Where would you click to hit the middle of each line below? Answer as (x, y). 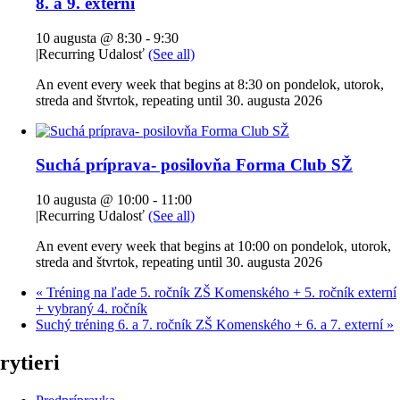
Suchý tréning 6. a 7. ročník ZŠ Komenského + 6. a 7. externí (211, 325)
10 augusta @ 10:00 (92, 200)
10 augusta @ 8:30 (89, 37)
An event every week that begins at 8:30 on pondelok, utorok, (210, 84)
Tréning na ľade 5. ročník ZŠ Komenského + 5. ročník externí (220, 293)
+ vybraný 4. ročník (92, 309)
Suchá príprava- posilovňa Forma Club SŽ (194, 165)
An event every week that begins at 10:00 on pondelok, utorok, (213, 246)
